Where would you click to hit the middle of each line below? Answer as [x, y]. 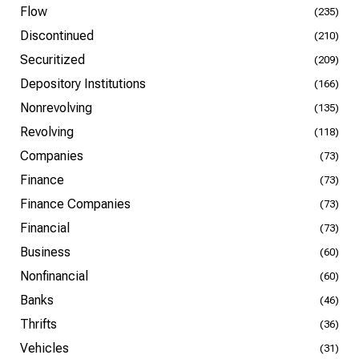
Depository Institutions [83, 84]
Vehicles [44, 348]
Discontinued [57, 36]
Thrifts [38, 324]
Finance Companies [75, 204]
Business [45, 252]
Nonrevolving [56, 108]
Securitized [52, 60]
